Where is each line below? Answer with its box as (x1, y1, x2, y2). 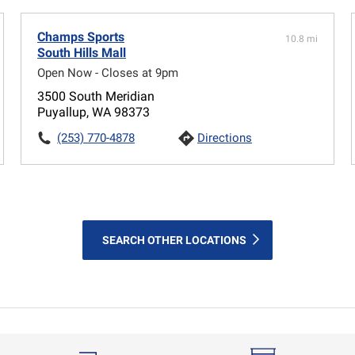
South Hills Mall (37, 44, 127, 60)
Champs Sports (37, 29, 125, 44)
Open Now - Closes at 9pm (37, 65, 179, 80)
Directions (197, 130, 252, 145)
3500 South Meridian (37, 88, 155, 104)
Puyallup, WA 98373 (37, 104, 151, 120)
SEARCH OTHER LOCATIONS (102, 233, 246, 246)
